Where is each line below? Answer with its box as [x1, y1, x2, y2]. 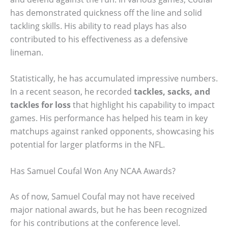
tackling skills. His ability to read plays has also [10, 20, 187, 32]
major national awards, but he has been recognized [10, 204, 207, 215]
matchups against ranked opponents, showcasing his [10, 126, 214, 137]
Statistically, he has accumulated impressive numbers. [10, 73, 218, 84]
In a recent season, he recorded [10, 86, 134, 98]
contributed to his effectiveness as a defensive [10, 33, 188, 45]
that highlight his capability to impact [71, 99, 215, 111]
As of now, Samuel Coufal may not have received [10, 190, 195, 202]
